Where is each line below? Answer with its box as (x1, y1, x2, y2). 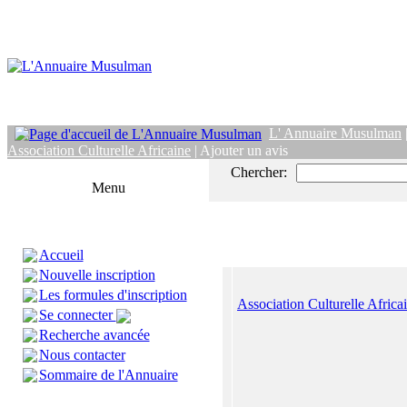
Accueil (38, 247, 84, 263)
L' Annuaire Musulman (269, 125, 402, 141)
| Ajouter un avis (191, 143, 288, 159)
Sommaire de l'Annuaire (38, 367, 178, 382)
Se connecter (38, 307, 116, 323)
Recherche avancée (38, 327, 150, 342)
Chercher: (231, 164, 287, 180)
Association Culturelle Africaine (7, 143, 191, 159)
